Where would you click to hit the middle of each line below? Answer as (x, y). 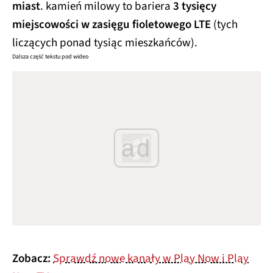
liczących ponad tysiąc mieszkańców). (105, 42)
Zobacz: (31, 258)
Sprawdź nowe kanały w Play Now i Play (151, 258)
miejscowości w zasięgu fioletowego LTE (112, 24)
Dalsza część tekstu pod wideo (50, 56)
